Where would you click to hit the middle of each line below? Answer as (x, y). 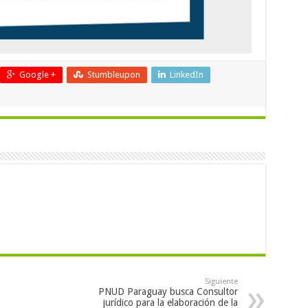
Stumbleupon (113, 74)
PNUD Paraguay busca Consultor (168, 291)
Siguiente (221, 281)
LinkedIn (186, 74)
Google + (37, 74)
